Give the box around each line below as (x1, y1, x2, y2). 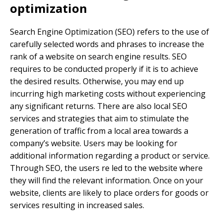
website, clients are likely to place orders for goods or (10, 187, 209, 199)
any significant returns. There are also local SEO (10, 101, 187, 112)
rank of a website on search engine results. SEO (10, 51, 187, 62)
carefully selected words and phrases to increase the (10, 39, 204, 50)
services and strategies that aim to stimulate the (10, 113, 189, 124)
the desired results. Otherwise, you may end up (10, 76, 184, 87)
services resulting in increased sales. (10, 200, 144, 211)
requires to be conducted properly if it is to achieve (10, 63, 198, 75)
